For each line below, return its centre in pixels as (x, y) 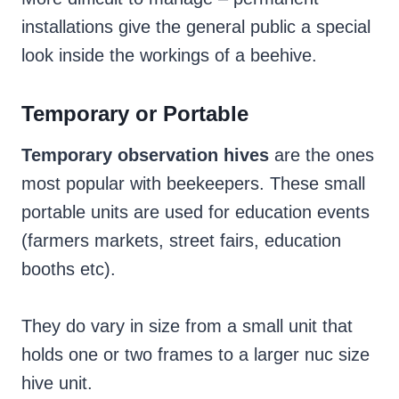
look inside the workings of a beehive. (169, 56)
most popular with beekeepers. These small (193, 184)
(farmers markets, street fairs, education (181, 241)
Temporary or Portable (135, 114)
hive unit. (57, 383)
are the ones (322, 155)
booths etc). (71, 269)
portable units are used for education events (195, 212)
